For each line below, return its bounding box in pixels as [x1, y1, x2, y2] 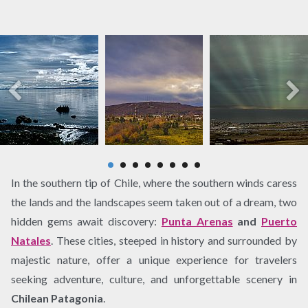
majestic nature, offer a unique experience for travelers [11, 252, 297, 266]
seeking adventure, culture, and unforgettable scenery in [11, 272, 297, 285]
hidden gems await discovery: [11, 214, 162, 228]
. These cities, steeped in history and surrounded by [51, 233, 297, 247]
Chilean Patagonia [11, 291, 103, 305]
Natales [11, 233, 51, 247]
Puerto [261, 214, 298, 228]
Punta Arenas [161, 214, 233, 228]
